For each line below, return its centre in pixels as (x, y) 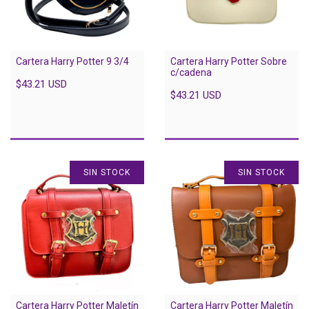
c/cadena (191, 73)
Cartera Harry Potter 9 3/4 (72, 62)
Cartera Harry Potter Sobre (229, 62)
